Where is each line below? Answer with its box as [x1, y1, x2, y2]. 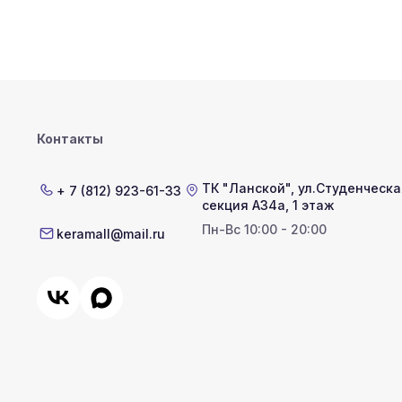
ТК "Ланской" [201, 180, 291, 196]
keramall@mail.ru [57, 225, 166, 241]
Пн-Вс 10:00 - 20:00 [201, 222, 327, 237]
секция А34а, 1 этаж [201, 197, 335, 213]
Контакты [37, 131, 103, 146]
